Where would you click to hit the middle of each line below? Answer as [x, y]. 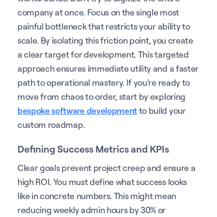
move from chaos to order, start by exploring [101, 96]
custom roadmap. [51, 124]
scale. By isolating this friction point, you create [105, 40]
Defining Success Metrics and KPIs [93, 149]
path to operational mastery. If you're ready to [104, 82]
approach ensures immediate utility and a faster [108, 68]
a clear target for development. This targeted [103, 54]
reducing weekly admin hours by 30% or [92, 209]
